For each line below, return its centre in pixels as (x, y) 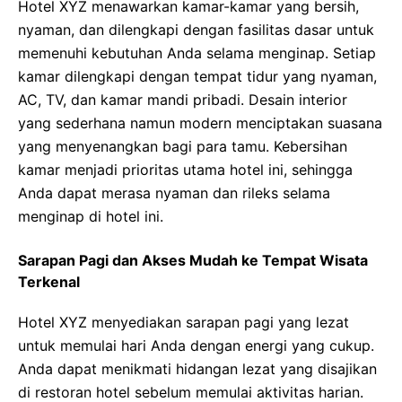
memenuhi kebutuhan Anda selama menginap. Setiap (197, 53)
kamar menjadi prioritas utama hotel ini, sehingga (185, 170)
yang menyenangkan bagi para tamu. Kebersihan (183, 146)
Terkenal (49, 282)
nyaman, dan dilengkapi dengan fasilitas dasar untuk (196, 30)
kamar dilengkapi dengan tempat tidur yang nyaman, (197, 76)
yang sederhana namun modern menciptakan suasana (200, 123)
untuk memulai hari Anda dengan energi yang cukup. (196, 345)
